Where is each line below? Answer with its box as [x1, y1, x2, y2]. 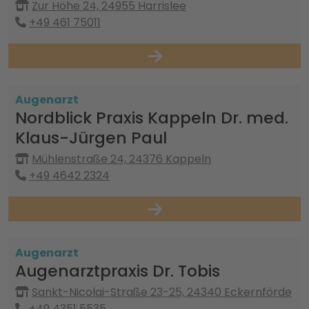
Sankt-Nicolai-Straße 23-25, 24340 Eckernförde [32, 284, 292, 300]
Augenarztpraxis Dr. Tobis [15, 259, 220, 282]
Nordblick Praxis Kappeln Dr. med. [15, 106, 288, 129]
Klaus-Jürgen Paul [15, 126, 167, 149]
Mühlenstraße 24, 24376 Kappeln [32, 151, 211, 167]
